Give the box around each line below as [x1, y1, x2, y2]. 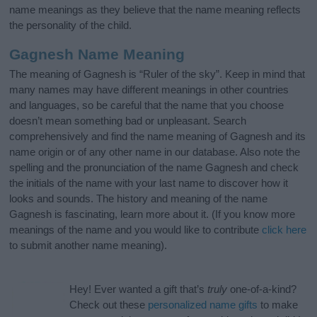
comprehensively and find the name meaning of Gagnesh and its [9, 130, 306, 143]
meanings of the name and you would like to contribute [9, 224, 263, 236]
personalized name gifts [148, 299, 258, 311]
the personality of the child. [9, 18, 132, 31]
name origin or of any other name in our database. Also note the [9, 146, 301, 158]
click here [262, 224, 307, 236]
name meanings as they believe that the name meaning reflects [9, 3, 301, 16]
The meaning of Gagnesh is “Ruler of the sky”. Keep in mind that [9, 68, 306, 81]
